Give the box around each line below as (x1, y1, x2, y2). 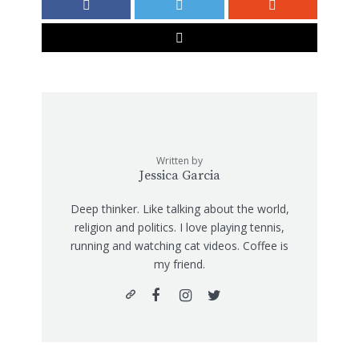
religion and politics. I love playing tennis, (75, 220, 284, 236)
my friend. (154, 256, 205, 272)
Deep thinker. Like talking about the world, (70, 201, 289, 217)
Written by (156, 154, 203, 168)
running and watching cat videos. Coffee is (71, 238, 288, 254)
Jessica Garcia (139, 167, 220, 184)
